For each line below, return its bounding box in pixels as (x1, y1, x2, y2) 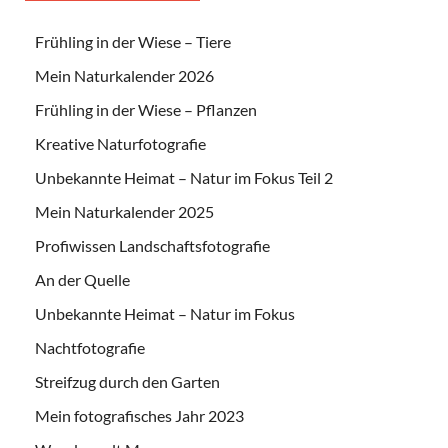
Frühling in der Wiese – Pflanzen (35, 100, 257, 120)
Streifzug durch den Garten (35, 372, 220, 392)
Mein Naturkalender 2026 (35, 66, 214, 86)
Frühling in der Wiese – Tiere (35, 32, 231, 52)
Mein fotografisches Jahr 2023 (35, 406, 244, 426)
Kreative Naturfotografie (35, 134, 206, 154)
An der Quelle (35, 270, 130, 290)
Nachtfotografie (35, 338, 145, 358)
